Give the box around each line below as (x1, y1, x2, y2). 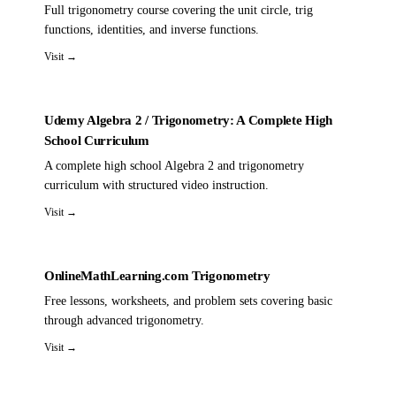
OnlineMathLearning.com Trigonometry (44, 268, 270, 283)
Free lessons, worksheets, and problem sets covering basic (44, 293, 332, 308)
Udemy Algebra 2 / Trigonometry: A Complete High (44, 112, 332, 127)
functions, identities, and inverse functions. (44, 22, 259, 36)
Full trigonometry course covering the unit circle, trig (44, 3, 313, 17)
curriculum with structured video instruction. (44, 178, 269, 192)
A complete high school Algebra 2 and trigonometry (44, 158, 304, 172)
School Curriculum (44, 133, 149, 148)
